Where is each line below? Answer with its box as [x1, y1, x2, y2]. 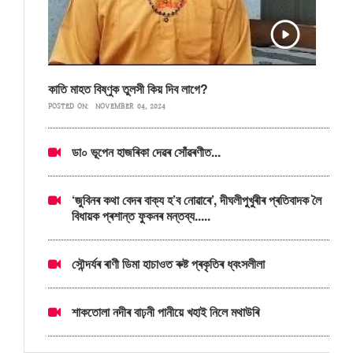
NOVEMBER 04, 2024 [95, 100, 165, 112]
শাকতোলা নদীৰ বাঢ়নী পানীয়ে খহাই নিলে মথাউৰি [72, 302, 259, 321]
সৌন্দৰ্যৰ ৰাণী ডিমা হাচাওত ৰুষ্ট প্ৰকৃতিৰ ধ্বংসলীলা [72, 254, 265, 273]
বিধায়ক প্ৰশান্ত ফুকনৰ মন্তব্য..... [72, 206, 210, 225]
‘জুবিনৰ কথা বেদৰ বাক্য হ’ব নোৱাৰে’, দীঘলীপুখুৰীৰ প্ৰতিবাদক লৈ [72, 190, 321, 209]
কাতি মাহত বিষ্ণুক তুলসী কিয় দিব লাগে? [48, 79, 208, 98]
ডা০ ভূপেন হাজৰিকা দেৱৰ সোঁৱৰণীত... [72, 142, 221, 161]
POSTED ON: [48, 100, 91, 112]
